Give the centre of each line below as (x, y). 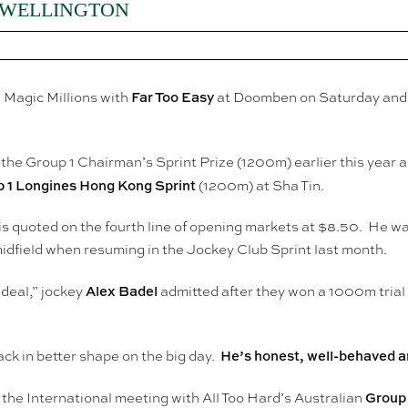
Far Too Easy (173, 97)
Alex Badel (122, 291)
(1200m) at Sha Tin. (260, 186)
